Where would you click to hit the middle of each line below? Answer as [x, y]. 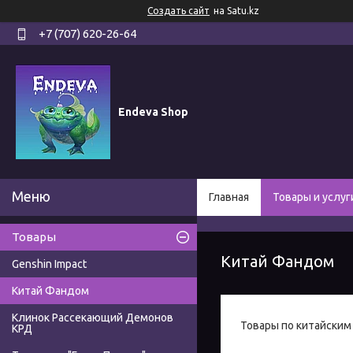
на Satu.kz [236, 11]
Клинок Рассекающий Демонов [93, 318]
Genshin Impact [49, 264]
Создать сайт [178, 11]
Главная [229, 197]
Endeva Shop [153, 111]
